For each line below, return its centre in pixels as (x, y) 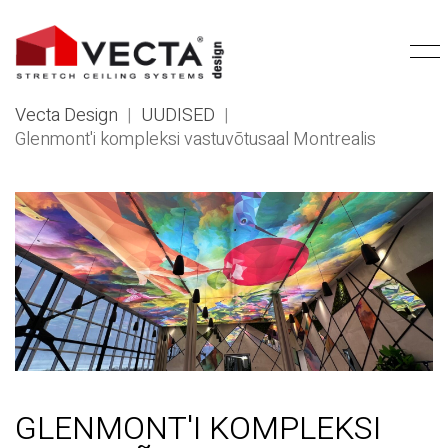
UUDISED (178, 115)
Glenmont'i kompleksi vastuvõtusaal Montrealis (195, 139)
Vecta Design (66, 115)
